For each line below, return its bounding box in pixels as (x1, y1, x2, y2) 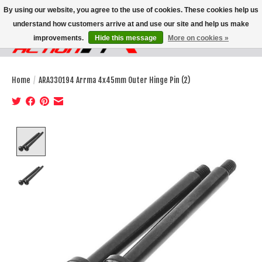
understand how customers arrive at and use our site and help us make (13, 20, 249, 28)
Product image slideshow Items (50, 126, 171, 139)
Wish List (191, 40, 226, 53)
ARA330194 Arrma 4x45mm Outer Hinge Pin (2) (39, 75, 190, 85)
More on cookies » (168, 34, 229, 42)
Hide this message (95, 34, 157, 42)
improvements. (33, 34, 85, 42)
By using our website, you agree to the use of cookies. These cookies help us (4, 6, 258, 14)
